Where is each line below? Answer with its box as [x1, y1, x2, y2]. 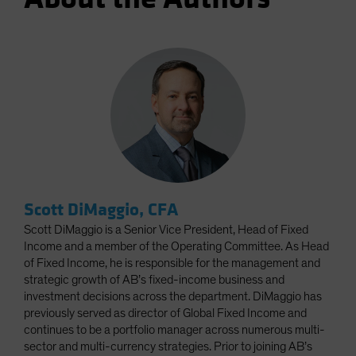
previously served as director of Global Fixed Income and [24, 306, 307, 319]
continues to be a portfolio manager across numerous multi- [24, 323, 325, 336]
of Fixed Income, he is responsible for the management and [24, 256, 320, 269]
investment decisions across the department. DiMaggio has [24, 289, 322, 303]
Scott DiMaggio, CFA [24, 198, 178, 221]
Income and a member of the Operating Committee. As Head [24, 239, 329, 253]
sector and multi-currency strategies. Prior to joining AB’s [24, 339, 312, 353]
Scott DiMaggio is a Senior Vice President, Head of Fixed [24, 222, 308, 236]
